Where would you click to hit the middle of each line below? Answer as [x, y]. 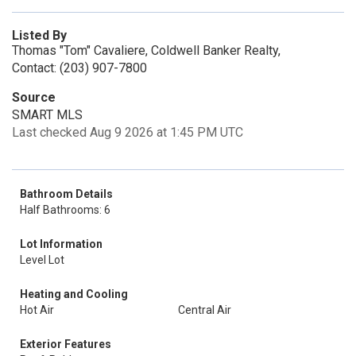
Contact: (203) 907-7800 [79, 68]
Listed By [39, 35]
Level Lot [42, 260]
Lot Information [61, 244]
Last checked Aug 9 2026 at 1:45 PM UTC [128, 132]
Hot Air [37, 310]
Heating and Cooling [74, 294]
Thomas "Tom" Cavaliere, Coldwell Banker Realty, [146, 50]
